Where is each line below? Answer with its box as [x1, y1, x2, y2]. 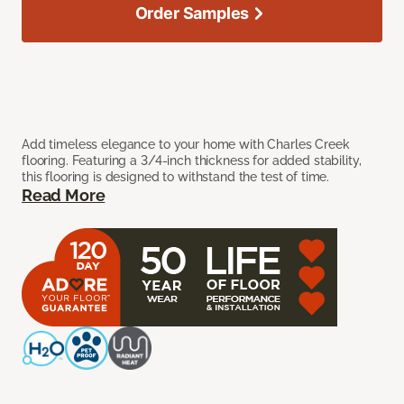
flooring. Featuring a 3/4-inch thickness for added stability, [22, 153, 362, 169]
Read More [22, 186, 106, 206]
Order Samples [134, 4, 250, 23]
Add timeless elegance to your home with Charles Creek [22, 137, 350, 152]
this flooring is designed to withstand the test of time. [22, 170, 330, 185]
